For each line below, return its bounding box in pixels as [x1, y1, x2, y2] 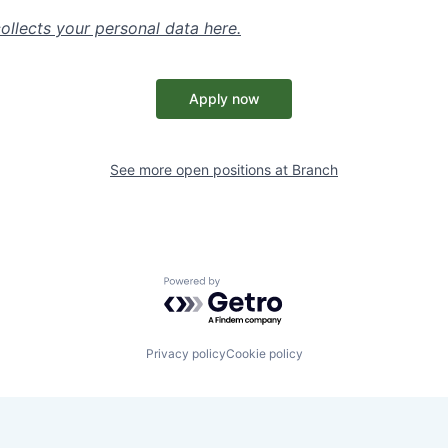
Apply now [188, 90, 260, 107]
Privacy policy [145, 346, 226, 361]
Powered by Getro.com [163, 276, 339, 297]
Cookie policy [225, 346, 303, 361]
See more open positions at [110, 161, 292, 178]
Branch [292, 161, 338, 178]
